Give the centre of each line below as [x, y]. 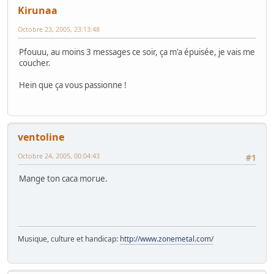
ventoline [41, 137]
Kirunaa [38, 10]
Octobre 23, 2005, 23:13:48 [59, 29]
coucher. [35, 63]
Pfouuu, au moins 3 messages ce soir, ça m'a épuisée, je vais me [137, 52]
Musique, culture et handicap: [69, 239]
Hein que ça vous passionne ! [73, 85]
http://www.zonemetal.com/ [167, 239]
